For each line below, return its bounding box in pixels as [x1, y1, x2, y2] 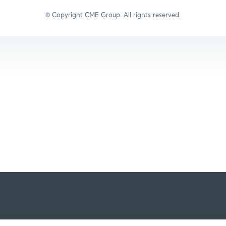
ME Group [89, 12, 120, 19]
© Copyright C [45, 12, 89, 19]
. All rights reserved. [120, 12, 181, 19]
